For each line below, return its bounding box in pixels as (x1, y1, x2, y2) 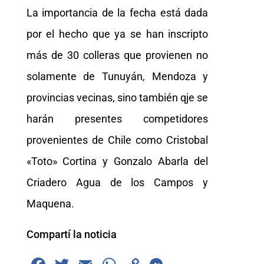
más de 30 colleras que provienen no (26, 48, 209, 61)
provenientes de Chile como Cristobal (26, 133, 209, 146)
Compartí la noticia (26, 227, 117, 240)
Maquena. (26, 197, 74, 210)
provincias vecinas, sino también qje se (26, 91, 209, 104)
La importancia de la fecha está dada (26, 6, 209, 19)
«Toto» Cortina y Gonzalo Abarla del (26, 154, 209, 167)
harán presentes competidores (26, 112, 209, 125)
